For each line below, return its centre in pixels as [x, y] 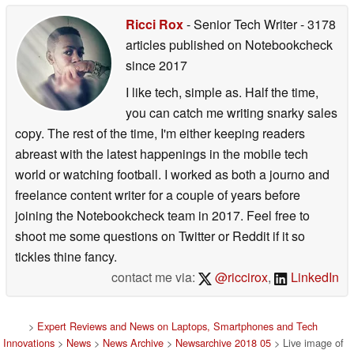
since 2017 [156, 65]
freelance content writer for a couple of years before [158, 194]
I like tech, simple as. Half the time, [222, 92]
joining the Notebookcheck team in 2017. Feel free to [162, 215]
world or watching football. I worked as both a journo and [172, 174]
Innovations [28, 342]
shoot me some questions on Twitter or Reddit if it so [160, 235]
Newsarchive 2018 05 [223, 342]
